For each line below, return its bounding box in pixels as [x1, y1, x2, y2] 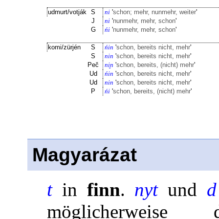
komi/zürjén [48, 44, 81, 51]
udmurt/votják [48, 8, 87, 16]
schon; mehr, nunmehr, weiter [113, 8, 196, 16]
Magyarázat [32, 144, 137, 165]
